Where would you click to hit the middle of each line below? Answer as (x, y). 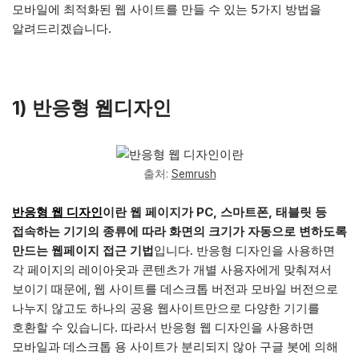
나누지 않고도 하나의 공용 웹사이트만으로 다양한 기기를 (166, 308)
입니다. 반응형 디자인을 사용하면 (244, 250)
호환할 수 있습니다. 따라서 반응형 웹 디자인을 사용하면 (163, 327)
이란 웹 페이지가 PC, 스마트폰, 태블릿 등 (215, 212)
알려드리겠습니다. (62, 28)
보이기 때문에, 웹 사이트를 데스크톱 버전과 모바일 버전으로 (175, 289)
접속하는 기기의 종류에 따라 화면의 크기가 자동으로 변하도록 (179, 231)
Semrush (194, 174)
